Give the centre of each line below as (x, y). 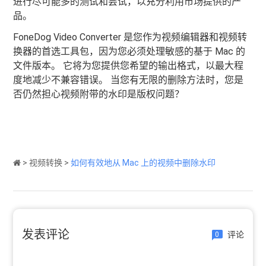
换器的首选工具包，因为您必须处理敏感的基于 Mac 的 (129, 51)
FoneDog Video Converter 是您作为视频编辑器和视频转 (130, 37)
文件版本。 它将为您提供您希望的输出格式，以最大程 (129, 65)
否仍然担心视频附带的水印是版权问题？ (99, 94)
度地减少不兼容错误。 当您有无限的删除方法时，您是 (129, 80)
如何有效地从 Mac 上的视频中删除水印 (143, 162)
